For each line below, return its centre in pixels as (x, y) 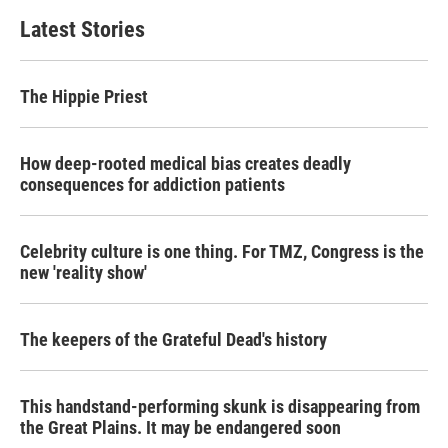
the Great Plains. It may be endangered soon (180, 427)
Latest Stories (82, 29)
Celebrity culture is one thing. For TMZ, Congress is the (222, 251)
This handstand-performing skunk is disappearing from (220, 406)
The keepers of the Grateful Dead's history (173, 339)
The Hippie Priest (84, 96)
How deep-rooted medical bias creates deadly (185, 163)
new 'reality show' (83, 272)
